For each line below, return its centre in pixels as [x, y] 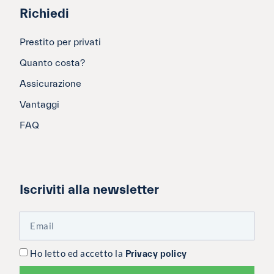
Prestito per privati [60, 43]
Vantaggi [39, 105]
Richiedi [44, 14]
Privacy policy [156, 254]
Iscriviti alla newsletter [89, 190]
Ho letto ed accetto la [78, 254]
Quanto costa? [52, 63]
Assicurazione [50, 84]
